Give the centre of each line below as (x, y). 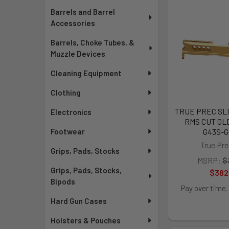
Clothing (66, 93)
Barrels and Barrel (83, 12)
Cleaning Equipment (86, 73)
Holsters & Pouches (86, 220)
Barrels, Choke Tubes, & (93, 42)
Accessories (73, 23)
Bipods (63, 181)
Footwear (68, 131)
